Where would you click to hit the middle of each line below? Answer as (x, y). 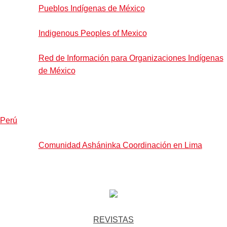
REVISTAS (113, 219)
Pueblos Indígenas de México (91, 8)
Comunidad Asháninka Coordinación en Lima (120, 145)
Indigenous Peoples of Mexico (92, 33)
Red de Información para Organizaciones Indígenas (131, 58)
